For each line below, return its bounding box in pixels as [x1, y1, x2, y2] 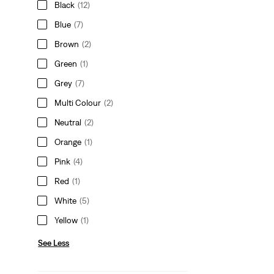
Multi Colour [54, 97, 102, 108]
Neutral [54, 117, 82, 127]
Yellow [54, 215, 78, 225]
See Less [38, 237, 70, 248]
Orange [54, 136, 82, 147]
